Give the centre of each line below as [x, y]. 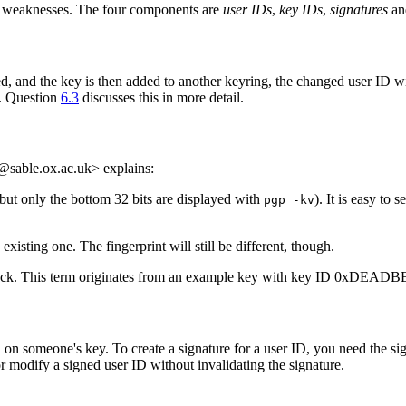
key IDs [301, 10]
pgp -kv [289, 200]
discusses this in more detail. [161, 97]
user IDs [247, 10]
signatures [359, 10]
